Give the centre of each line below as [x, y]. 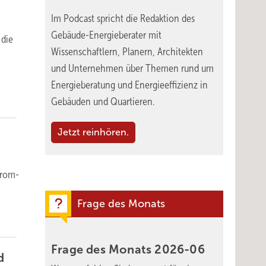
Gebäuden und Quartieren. [103, 102]
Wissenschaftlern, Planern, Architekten [127, 52]
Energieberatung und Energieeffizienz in [129, 85]
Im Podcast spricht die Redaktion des [123, 18]
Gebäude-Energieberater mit [106, 35]
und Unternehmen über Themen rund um [132, 68]
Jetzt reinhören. [93, 132]
